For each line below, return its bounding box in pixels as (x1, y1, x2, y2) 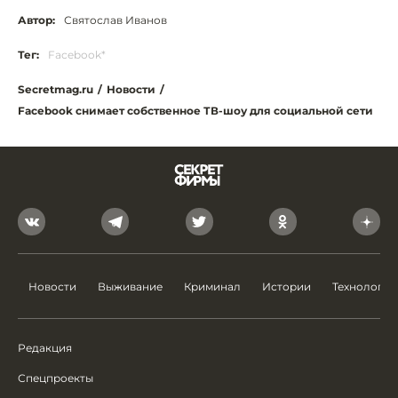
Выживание (98, 280, 163, 293)
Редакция (18, 341, 72, 354)
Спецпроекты (18, 371, 93, 385)
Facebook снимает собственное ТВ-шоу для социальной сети (18, 104, 373, 117)
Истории (262, 280, 311, 293)
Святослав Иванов (64, 13, 167, 27)
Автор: (18, 13, 55, 27)
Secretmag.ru (18, 83, 93, 96)
